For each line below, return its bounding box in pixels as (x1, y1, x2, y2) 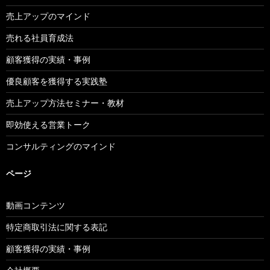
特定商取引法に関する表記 (6, 221, 107, 232)
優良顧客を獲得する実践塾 (6, 75, 107, 86)
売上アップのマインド (6, 10, 90, 21)
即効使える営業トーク (6, 119, 90, 130)
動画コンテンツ (6, 199, 65, 210)
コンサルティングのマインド (6, 140, 116, 151)
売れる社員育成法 (6, 32, 74, 43)
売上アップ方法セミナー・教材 (6, 97, 124, 108)
